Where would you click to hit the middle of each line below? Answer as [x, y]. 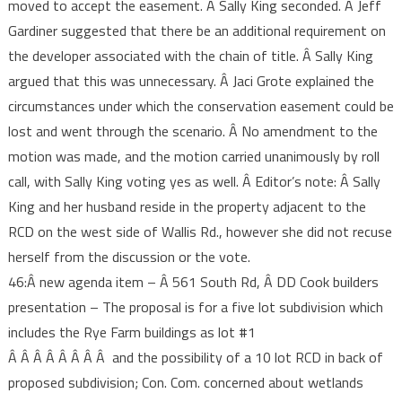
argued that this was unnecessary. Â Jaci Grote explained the [191, 81]
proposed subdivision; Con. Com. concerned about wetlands [185, 382]
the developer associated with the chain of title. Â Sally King [190, 56]
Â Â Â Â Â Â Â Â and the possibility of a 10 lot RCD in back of [195, 357]
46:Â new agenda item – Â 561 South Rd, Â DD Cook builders [193, 282]
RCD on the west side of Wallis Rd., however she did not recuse [200, 232]
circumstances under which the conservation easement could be [201, 106]
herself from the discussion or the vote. [129, 257]
